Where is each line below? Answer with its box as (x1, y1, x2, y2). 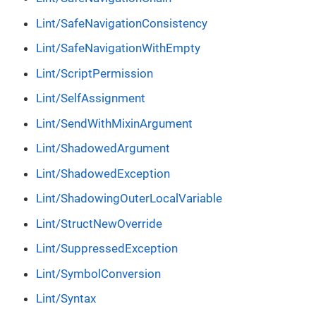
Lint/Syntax (36, 291, 96, 306)
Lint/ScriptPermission (36, 66, 153, 80)
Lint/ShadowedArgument (36, 141, 170, 156)
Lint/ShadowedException (36, 166, 170, 181)
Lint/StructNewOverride (36, 216, 162, 231)
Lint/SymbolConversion (36, 266, 161, 281)
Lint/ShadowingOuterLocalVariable (36, 191, 222, 206)
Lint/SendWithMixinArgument (36, 116, 193, 130)
